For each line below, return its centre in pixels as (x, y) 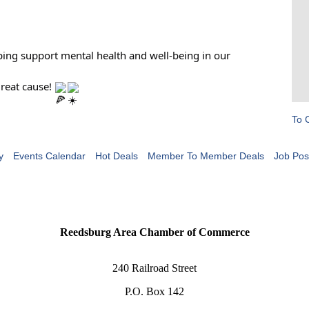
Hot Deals (116, 156)
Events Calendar (49, 156)
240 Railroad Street (154, 268)
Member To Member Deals (206, 156)
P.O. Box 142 (154, 292)
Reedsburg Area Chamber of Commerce (154, 232)
